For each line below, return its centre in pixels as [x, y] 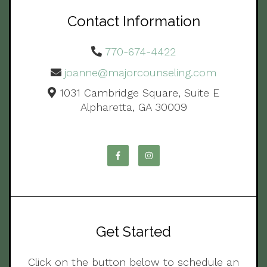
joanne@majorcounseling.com [141, 72]
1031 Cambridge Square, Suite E [139, 93]
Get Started [133, 232]
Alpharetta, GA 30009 [133, 107]
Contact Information [133, 21]
